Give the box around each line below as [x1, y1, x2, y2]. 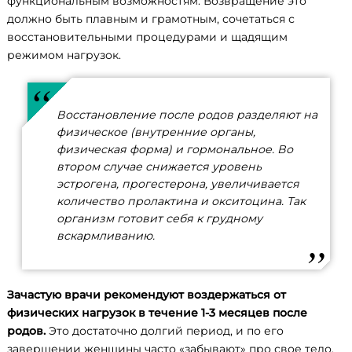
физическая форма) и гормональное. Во [56, 141, 293, 156]
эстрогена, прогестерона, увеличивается [56, 176, 299, 191]
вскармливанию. [56, 228, 155, 243]
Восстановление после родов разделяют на [56, 107, 317, 122]
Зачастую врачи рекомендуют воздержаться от [7, 288, 286, 302]
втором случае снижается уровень [56, 159, 262, 174]
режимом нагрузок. [7, 47, 121, 62]
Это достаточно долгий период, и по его [46, 324, 284, 339]
